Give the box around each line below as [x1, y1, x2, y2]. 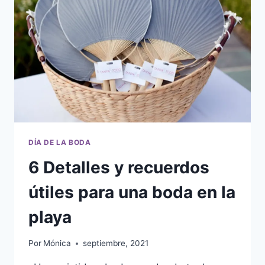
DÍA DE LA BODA [28, 137, 91, 147]
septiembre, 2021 [83, 238, 149, 248]
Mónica [43, 238, 72, 248]
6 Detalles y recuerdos [28, 157, 209, 177]
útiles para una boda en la [28, 182, 235, 202]
